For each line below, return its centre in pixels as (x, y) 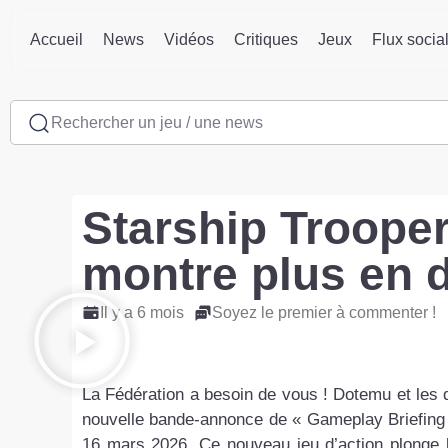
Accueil (56, 39)
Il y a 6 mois (142, 312)
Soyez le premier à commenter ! (324, 312)
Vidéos (189, 39)
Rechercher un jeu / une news (157, 122)
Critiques (266, 39)
